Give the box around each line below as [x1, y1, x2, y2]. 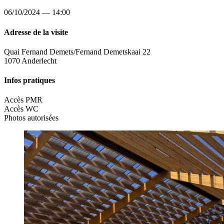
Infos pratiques [4, 76, 55, 85]
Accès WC [4, 104, 38, 113]
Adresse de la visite [4, 27, 68, 36]
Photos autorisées [4, 113, 58, 122]
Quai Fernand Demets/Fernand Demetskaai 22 [4, 47, 150, 56]
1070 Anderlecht [4, 56, 56, 65]
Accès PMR [4, 95, 42, 104]
